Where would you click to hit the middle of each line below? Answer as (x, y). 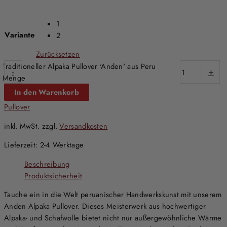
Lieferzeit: (22, 145)
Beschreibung (47, 164)
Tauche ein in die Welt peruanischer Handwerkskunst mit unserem (113, 195)
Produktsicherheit (53, 175)
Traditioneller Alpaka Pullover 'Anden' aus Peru (79, 66)
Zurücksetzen (58, 54)
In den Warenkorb (47, 92)
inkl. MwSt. (22, 126)
